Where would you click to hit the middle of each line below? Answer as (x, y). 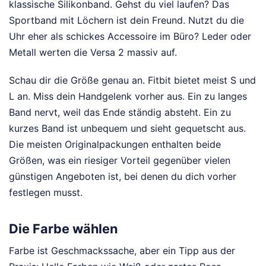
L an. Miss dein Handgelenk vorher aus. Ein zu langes (128, 96)
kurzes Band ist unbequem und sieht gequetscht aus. (127, 129)
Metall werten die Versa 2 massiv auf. (93, 53)
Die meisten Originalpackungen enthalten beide (115, 145)
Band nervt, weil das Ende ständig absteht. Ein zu (120, 113)
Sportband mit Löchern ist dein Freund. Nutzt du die (126, 20)
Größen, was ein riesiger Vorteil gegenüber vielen (120, 161)
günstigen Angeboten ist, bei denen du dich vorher (123, 177)
